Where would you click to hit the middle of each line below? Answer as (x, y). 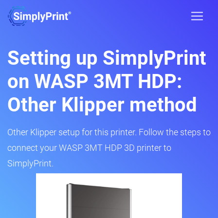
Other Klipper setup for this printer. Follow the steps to (109, 132)
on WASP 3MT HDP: (95, 82)
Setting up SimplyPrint (107, 58)
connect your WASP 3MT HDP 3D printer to (89, 148)
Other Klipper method (102, 105)
